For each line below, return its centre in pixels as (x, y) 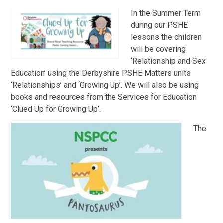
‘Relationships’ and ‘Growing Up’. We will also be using (105, 85)
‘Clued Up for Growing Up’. (56, 109)
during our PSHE (160, 25)
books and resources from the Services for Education (104, 97)
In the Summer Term (166, 13)
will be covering (159, 49)
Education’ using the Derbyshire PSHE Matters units (101, 73)
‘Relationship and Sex (168, 61)
